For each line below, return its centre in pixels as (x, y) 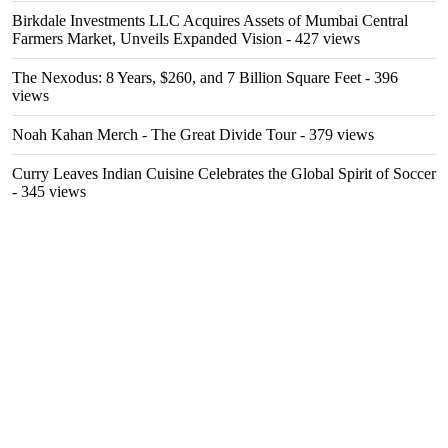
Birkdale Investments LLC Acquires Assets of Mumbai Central (210, 20)
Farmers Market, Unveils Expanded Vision (147, 38)
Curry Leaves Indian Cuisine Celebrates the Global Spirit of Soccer (224, 173)
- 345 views (49, 191)
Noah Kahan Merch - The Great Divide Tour (154, 134)
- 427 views (321, 38)
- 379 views (335, 134)
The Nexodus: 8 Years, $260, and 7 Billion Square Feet (186, 77)
